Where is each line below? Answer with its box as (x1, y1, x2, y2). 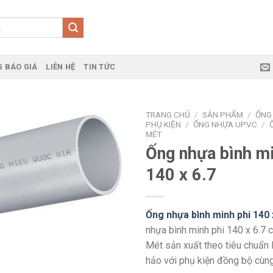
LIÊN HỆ (46, 62, 76, 71)
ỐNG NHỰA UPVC (193, 119, 258, 129)
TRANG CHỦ (146, 110, 190, 119)
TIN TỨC (83, 62, 116, 71)
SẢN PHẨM (202, 110, 244, 119)
